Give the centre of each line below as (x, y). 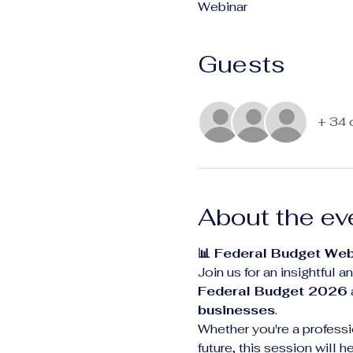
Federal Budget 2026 (272, 291)
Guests (241, 64)
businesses (236, 310)
